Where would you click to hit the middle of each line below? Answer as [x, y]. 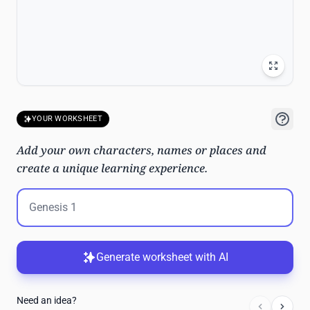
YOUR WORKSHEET [67, 119]
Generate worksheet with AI [162, 257]
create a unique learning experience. [112, 168]
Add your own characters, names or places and [142, 150]
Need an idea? [47, 300]
